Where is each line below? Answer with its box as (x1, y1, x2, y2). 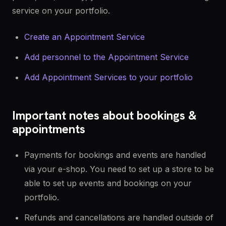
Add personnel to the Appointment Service (24, 52, 189, 62)
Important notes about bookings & (12, 107, 197, 123)
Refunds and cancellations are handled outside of (24, 212, 213, 222)
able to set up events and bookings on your (24, 178, 192, 188)
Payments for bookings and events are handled (24, 150, 206, 160)
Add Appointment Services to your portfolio (24, 72, 193, 82)
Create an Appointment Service (24, 32, 145, 42)
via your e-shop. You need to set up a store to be (24, 164, 214, 174)
